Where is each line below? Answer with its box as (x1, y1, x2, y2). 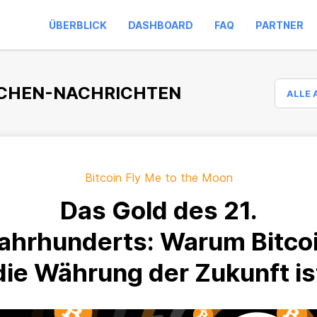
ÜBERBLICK (49, 19, 107, 31)
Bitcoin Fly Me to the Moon (84, 171, 233, 185)
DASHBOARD (128, 19, 193, 31)
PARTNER (255, 19, 304, 31)
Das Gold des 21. (59, 195, 258, 225)
